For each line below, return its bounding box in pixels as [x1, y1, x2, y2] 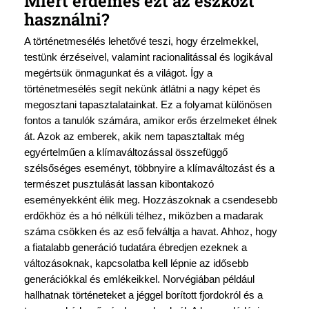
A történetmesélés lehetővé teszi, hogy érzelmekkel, [23, 36, 259, 48]
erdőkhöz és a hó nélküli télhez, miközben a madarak [23, 210, 263, 222]
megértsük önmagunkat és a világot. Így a [23, 68, 212, 79]
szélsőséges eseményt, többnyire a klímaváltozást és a [23, 163, 275, 175]
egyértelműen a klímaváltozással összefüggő [23, 147, 228, 159]
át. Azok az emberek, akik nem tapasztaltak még [23, 131, 244, 143]
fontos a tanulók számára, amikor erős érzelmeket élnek [23, 115, 277, 127]
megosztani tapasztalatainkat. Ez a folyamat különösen [23, 99, 272, 111]
